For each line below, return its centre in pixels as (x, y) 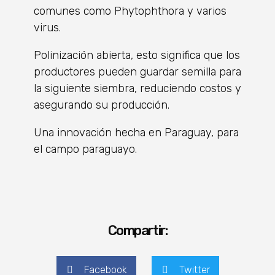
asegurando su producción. (102, 105)
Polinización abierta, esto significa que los (137, 55)
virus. (47, 28)
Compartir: (137, 230)
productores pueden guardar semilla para (137, 72)
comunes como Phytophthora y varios (130, 11)
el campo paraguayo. (85, 149)
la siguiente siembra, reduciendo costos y (137, 88)
